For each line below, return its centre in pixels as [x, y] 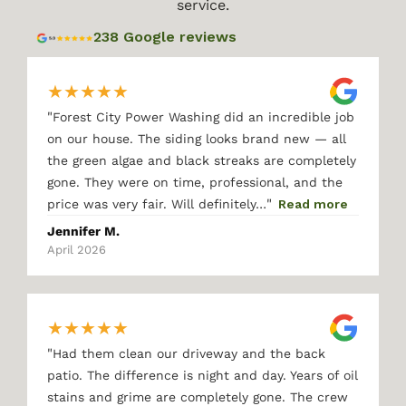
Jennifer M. [83, 231]
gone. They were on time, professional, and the [195, 182]
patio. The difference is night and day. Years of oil [203, 375]
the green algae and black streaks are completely [202, 160]
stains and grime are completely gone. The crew [198, 397]
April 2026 [77, 250]
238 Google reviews [164, 37]
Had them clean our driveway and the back [189, 353]
